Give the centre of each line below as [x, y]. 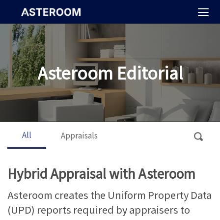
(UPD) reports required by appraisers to [99, 209]
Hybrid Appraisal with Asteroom [101, 173]
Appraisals [79, 135]
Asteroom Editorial [110, 72]
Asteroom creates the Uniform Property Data [110, 195]
